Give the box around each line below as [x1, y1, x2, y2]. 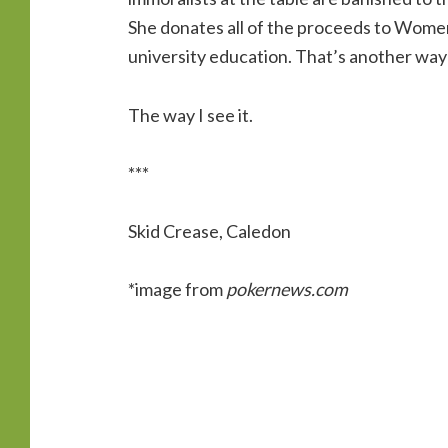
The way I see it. [127, 103, 253, 126]
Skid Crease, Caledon [127, 220, 291, 243]
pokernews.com [225, 278, 348, 301]
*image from [127, 278, 226, 301]
